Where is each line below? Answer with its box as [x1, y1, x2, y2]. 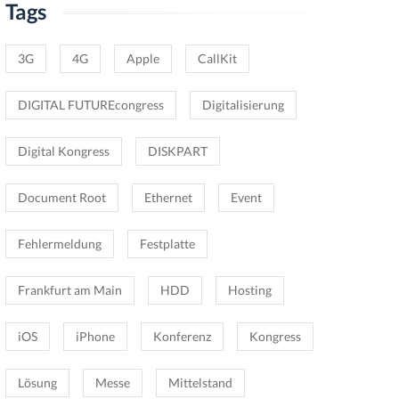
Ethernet [144, 190, 192, 205]
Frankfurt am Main [18, 282, 122, 297]
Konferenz [153, 329, 211, 344]
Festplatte [140, 236, 195, 251]
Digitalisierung [202, 97, 284, 112]
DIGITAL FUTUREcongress [18, 97, 164, 112]
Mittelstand [168, 375, 232, 390]
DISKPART [148, 143, 208, 159]
